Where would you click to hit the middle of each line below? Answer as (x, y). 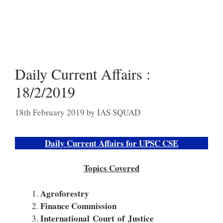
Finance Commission (78, 206)
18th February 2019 (50, 112)
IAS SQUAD (119, 112)
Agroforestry (65, 193)
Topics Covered (111, 168)
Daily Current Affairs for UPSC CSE (111, 143)
